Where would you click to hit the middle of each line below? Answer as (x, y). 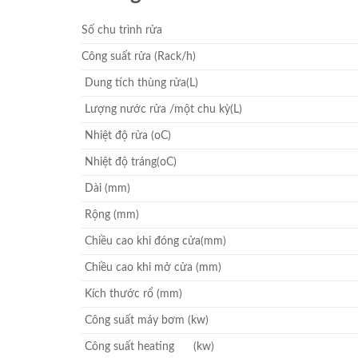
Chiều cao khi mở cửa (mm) (151, 268)
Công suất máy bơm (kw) (145, 320)
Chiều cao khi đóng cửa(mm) (154, 241)
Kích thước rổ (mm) (132, 294)
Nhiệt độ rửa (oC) (126, 136)
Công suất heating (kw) (148, 347)
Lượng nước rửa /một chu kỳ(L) (162, 109)
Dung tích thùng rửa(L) (140, 83)
